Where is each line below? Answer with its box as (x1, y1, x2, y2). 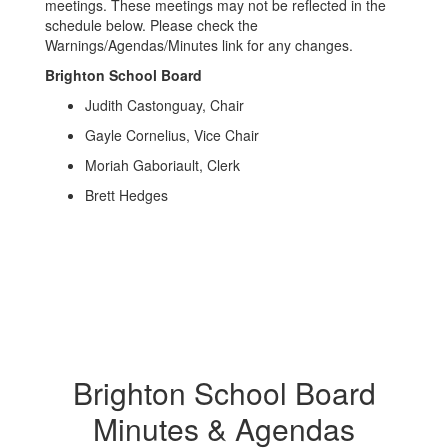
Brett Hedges (85, 185, 168, 205)
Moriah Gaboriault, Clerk (85, 155, 244, 175)
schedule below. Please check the (45, 15, 258, 35)
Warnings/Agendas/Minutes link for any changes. (45, 35, 353, 55)
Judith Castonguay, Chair (85, 95, 244, 115)
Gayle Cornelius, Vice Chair (85, 125, 259, 145)
